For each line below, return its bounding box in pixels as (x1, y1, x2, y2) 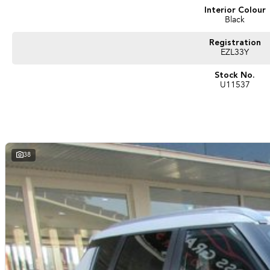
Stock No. (215, 71, 256, 80)
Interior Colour (204, 5, 266, 14)
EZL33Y (221, 48, 250, 57)
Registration (209, 38, 261, 47)
